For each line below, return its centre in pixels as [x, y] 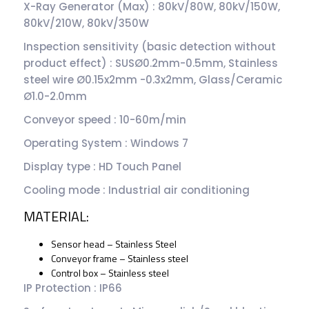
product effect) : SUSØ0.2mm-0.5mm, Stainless [151, 63]
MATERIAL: [57, 216]
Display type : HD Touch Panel [103, 166]
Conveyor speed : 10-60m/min [105, 119]
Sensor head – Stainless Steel [114, 243]
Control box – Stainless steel [110, 272]
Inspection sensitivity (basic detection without [150, 46]
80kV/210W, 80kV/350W [87, 23]
